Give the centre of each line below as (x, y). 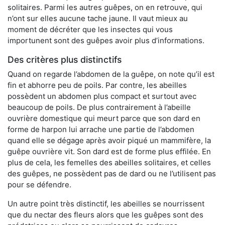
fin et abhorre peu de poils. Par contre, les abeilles (97, 85)
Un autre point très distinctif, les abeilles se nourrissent (106, 203)
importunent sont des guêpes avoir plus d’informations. (106, 40)
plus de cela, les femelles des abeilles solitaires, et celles (109, 162)
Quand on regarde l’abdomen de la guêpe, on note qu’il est (111, 74)
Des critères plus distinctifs (65, 59)
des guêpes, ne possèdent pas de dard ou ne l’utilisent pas (112, 173)
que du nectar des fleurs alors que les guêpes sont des (105, 214)
